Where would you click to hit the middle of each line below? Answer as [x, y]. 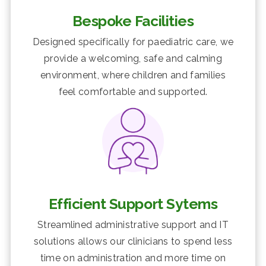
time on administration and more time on [133, 258]
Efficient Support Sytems [133, 204]
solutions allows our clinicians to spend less [133, 242]
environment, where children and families [133, 75]
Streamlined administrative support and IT [133, 225]
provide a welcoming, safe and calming [133, 58]
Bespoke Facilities [133, 21]
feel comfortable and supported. [133, 91]
